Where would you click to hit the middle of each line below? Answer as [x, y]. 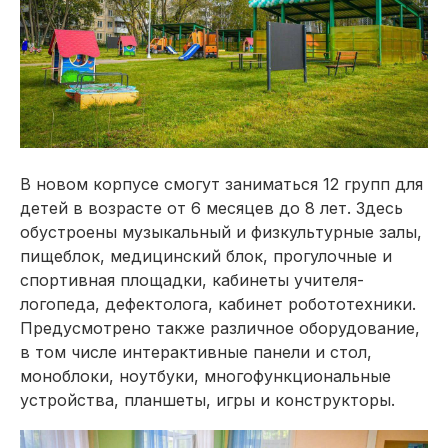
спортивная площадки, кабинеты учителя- [192, 279]
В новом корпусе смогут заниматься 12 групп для [221, 183]
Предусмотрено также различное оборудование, [220, 327]
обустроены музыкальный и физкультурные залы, [221, 231]
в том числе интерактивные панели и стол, [196, 351]
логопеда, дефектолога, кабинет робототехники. [218, 303]
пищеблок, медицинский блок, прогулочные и [206, 255]
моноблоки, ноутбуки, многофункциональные [205, 375]
